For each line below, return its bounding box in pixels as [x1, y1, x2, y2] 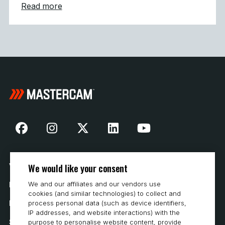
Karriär [9, 199, 34, 207]
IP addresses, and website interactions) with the [28, 208, 180, 216]
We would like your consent [28, 161, 128, 175]
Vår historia [9, 162, 50, 170]
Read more [21, 1, 62, 11]
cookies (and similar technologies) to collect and [28, 189, 181, 197]
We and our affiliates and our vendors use [28, 180, 161, 188]
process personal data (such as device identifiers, [28, 199, 187, 207]
